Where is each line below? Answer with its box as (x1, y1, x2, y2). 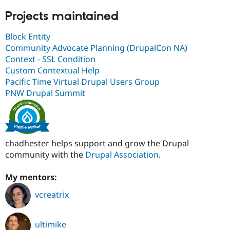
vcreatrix (35, 189, 69, 201)
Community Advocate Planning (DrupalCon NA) (5, 42, 187, 53)
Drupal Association (85, 148, 159, 160)
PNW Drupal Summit (5, 87, 85, 99)
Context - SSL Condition (5, 53, 95, 65)
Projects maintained (5, 9, 119, 24)
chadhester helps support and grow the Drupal (5, 137, 189, 149)
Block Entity (5, 30, 50, 42)
